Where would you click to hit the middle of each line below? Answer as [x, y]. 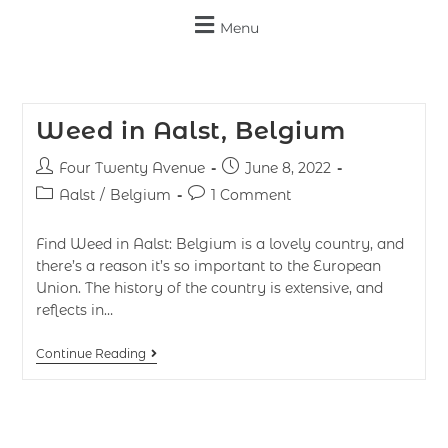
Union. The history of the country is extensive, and [209, 288]
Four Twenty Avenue [131, 168]
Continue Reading [90, 353]
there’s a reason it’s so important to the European [208, 266]
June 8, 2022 [287, 168]
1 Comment [250, 195]
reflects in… [74, 310]
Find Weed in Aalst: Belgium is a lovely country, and [219, 244]
